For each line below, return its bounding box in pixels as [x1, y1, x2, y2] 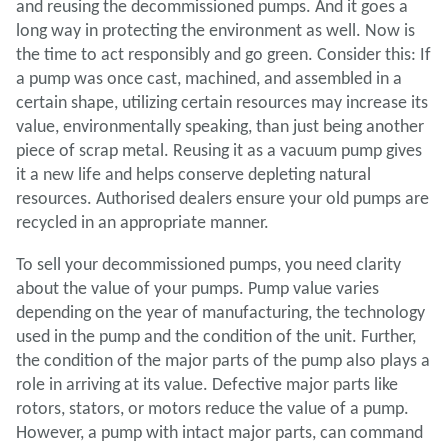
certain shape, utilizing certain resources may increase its [16, 91, 428, 113]
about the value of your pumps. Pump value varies [16, 277, 379, 299]
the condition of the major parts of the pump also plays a [16, 349, 430, 371]
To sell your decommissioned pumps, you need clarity [16, 253, 401, 275]
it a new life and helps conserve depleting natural [16, 163, 371, 185]
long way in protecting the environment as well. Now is [16, 19, 415, 41]
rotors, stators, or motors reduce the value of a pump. [16, 397, 409, 419]
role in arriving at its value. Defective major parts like [16, 373, 398, 395]
